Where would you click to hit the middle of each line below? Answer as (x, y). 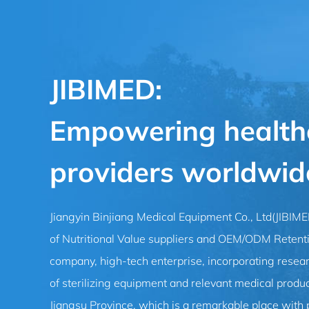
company (72, 261)
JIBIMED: (106, 89)
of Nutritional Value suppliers (122, 239)
